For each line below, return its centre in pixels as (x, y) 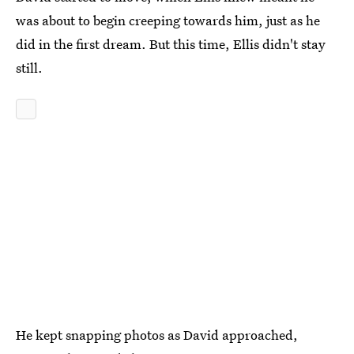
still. (29, 68)
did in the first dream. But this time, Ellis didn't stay (171, 44)
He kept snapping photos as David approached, (157, 335)
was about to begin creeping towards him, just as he (168, 20)
